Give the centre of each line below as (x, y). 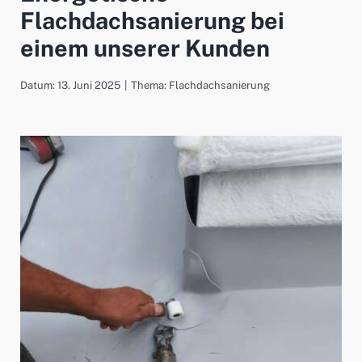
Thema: (150, 85)
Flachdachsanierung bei (152, 21)
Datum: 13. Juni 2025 (70, 85)
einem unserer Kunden (145, 48)
